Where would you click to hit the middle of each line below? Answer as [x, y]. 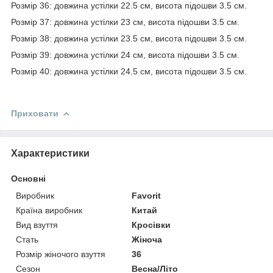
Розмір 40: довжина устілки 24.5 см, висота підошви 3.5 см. [129, 71]
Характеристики [50, 153]
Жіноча [147, 239]
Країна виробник [49, 210]
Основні [28, 178]
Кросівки [151, 225]
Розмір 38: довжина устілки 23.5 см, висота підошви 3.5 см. [129, 38]
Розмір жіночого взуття [61, 254]
